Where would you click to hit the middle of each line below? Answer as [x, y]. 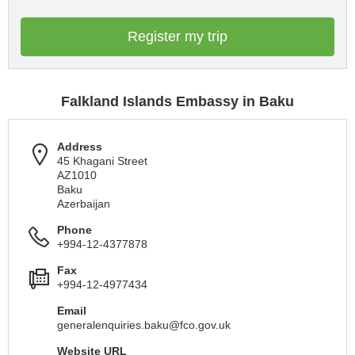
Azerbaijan [84, 204]
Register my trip [177, 36]
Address [80, 147]
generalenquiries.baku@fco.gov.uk [144, 325]
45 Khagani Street [102, 161]
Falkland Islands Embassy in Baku [177, 101]
